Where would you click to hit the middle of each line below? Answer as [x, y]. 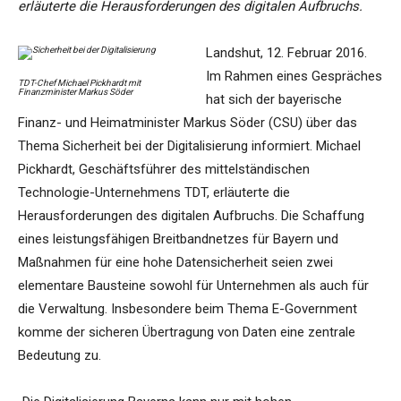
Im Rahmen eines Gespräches [294, 77]
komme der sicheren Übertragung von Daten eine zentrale [187, 333]
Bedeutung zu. [60, 356]
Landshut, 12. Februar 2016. [286, 53]
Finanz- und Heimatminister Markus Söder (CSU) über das [188, 123]
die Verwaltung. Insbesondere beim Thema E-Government [188, 309]
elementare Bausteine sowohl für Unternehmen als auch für [193, 286]
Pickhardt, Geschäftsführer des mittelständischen [164, 170]
